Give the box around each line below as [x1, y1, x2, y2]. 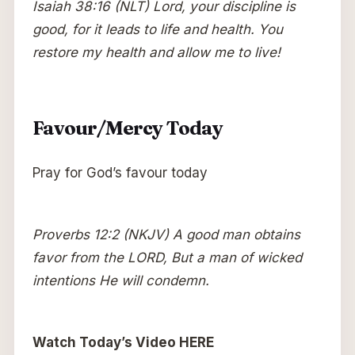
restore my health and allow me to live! [32, 44, 281, 60]
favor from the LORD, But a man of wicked [32, 249, 302, 265]
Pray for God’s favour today [32, 164, 208, 181]
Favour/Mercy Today [32, 116, 223, 139]
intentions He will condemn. [32, 272, 209, 288]
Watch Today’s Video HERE [32, 334, 214, 350]
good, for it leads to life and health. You [32, 21, 283, 37]
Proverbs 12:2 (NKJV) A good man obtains [32, 226, 300, 242]
